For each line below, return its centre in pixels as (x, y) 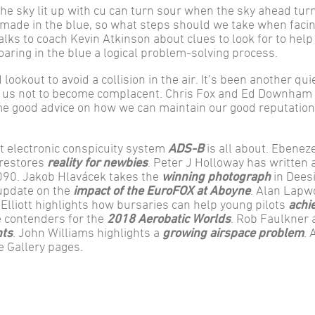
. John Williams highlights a (88, 232)
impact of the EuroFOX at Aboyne (162, 190)
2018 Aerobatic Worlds (169, 218)
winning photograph (216, 176)
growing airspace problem (233, 232)
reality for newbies (97, 162)
